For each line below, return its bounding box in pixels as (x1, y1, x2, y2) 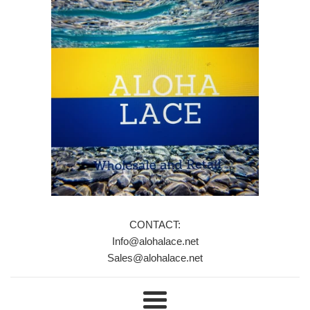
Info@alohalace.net (111, 235, 199, 247)
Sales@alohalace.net (107, 251, 203, 264)
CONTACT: (129, 218, 181, 230)
